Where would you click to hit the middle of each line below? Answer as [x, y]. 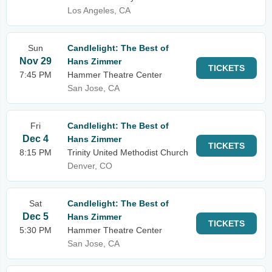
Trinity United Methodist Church [128, 152]
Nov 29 [36, 61]
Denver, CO [90, 166]
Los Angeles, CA [99, 10]
